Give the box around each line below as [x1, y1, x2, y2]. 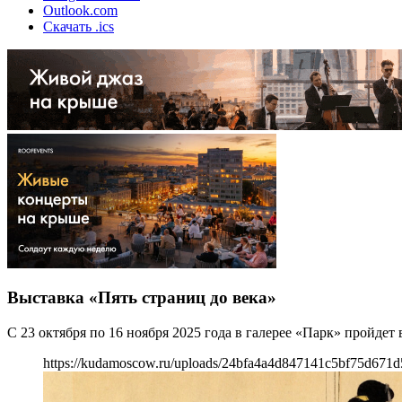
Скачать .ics [43, 18, 114, 34]
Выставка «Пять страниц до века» [7, 288, 276, 308]
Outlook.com [43, 2, 118, 18]
